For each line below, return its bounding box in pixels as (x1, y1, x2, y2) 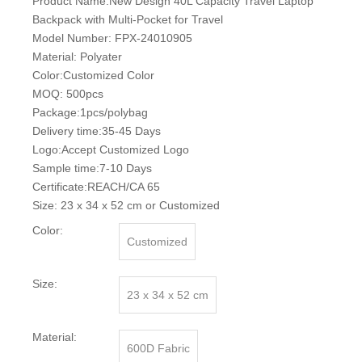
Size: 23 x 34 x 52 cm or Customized (32, 199, 220, 213)
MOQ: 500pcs (32, 87, 103, 101)
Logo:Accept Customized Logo (32, 143, 189, 157)
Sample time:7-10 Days (32, 162, 152, 175)
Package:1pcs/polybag (32, 106, 148, 120)
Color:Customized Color (32, 69, 154, 82)
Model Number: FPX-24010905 (32, 32, 192, 45)
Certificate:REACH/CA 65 (32, 180, 160, 194)
